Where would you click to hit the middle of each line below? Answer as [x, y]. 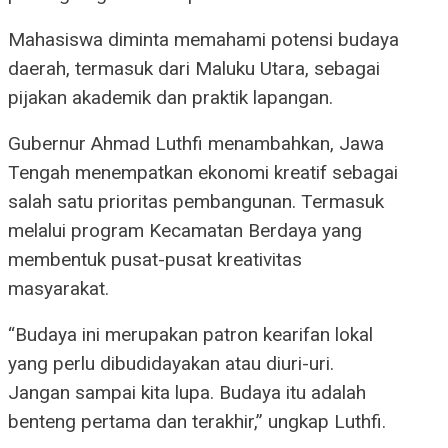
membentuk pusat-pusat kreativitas [155, 260]
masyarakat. [58, 289]
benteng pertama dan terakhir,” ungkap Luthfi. [197, 422]
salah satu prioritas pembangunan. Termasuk [196, 202]
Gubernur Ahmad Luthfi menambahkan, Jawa [196, 144]
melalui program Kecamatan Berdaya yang [185, 231]
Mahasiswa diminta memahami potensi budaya [203, 40]
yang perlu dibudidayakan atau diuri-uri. [171, 364]
